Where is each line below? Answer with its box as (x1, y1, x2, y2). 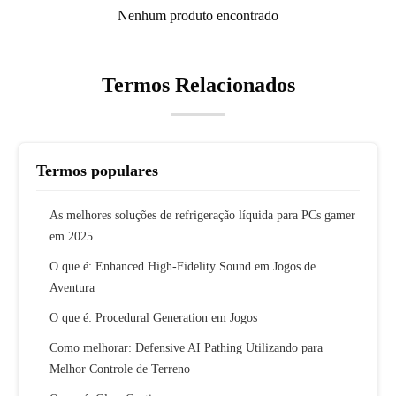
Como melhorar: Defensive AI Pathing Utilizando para (49, 341, 323, 355)
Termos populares (36, 162, 158, 180)
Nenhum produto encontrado (118, 8, 278, 24)
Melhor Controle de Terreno (49, 362, 190, 377)
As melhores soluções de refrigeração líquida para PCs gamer (49, 209, 355, 223)
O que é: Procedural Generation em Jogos (49, 311, 257, 325)
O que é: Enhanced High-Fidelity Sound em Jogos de (49, 260, 316, 274)
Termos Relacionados (101, 73, 295, 97)
